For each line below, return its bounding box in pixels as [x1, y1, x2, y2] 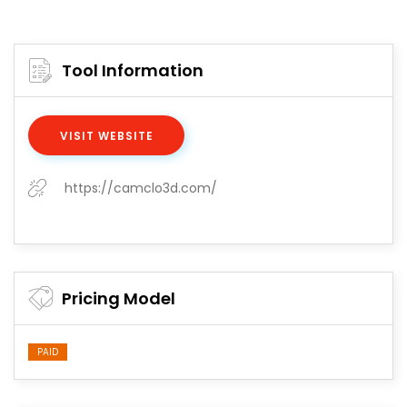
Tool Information [62, 59, 203, 83]
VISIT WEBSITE [60, 128, 154, 144]
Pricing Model [62, 287, 175, 311]
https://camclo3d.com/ [65, 179, 217, 198]
